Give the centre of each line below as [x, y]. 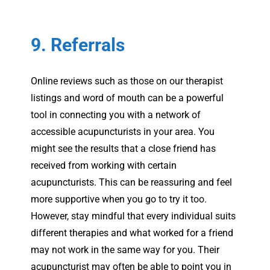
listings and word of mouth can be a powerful [127, 98]
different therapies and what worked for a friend [132, 233]
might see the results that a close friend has [123, 148]
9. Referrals [78, 45]
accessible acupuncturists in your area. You [123, 131]
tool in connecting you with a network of [116, 115]
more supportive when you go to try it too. [119, 199]
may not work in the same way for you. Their [125, 250]
